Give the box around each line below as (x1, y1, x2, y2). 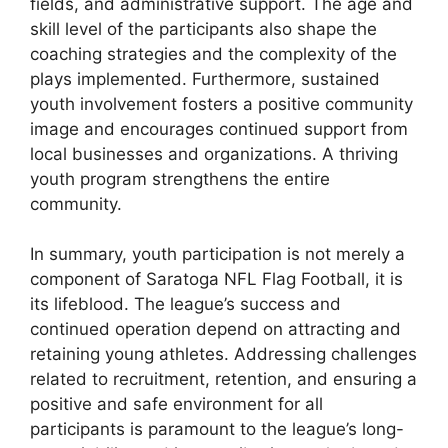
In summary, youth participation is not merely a (30, 244, 405, 265)
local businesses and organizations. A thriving (30, 143, 398, 164)
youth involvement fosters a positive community (30, 93, 413, 114)
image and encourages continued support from (30, 118, 408, 139)
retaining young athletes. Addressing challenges (30, 344, 417, 365)
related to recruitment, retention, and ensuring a (30, 369, 417, 390)
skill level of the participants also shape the (30, 18, 377, 39)
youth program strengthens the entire (30, 168, 330, 189)
